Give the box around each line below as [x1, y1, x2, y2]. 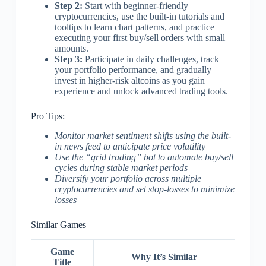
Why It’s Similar [131, 251, 197, 262]
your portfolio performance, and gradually [54, 65, 211, 75]
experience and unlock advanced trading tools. [54, 86, 228, 97]
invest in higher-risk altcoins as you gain [54, 75, 205, 86]
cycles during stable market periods [54, 163, 188, 173]
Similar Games [30, 220, 86, 230]
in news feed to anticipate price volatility [54, 141, 205, 152]
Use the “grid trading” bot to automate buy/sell [54, 152, 233, 163]
